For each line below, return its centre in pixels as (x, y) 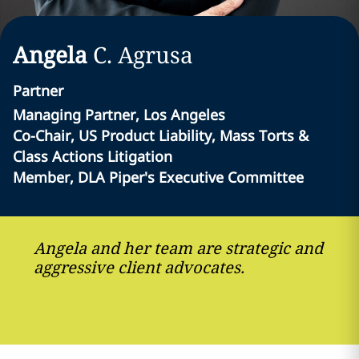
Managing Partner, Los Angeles (119, 115)
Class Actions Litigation (93, 156)
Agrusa (155, 54)
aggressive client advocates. (139, 267)
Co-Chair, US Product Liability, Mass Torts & (161, 135)
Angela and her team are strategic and (178, 248)
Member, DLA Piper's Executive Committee (158, 177)
